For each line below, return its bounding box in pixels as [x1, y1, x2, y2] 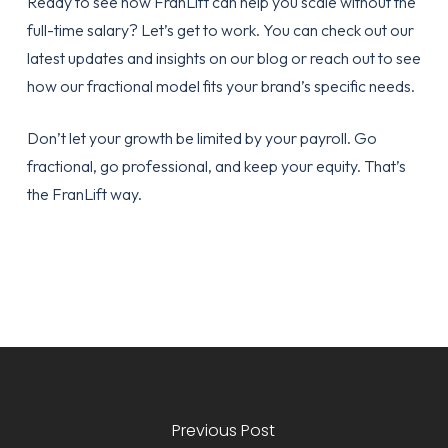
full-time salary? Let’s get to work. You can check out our [26, 20, 414, 41]
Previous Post [172, 418, 276, 442]
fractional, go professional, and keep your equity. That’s [26, 156, 406, 177]
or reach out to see [287, 48, 421, 69]
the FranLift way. [26, 184, 142, 205]
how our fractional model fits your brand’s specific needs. [26, 76, 415, 97]
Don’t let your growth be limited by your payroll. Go [26, 128, 377, 149]
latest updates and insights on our [26, 48, 257, 69]
